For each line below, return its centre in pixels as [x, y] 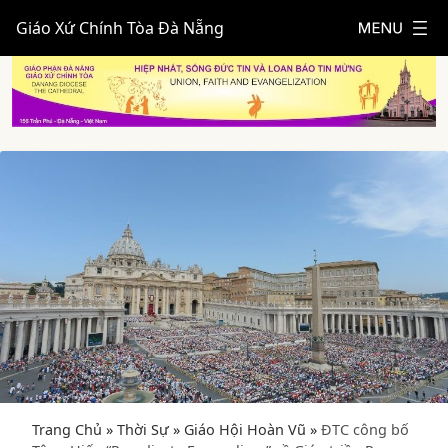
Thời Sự [143, 429]
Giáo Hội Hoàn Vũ [245, 429]
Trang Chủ [67, 429]
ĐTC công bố [365, 429]
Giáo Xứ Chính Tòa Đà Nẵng [120, 28]
